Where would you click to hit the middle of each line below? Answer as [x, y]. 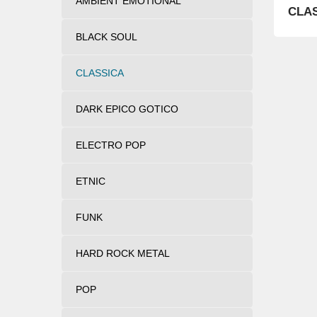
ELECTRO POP [111, 145]
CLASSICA [100, 73]
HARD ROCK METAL [123, 253]
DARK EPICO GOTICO [127, 109]
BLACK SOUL [106, 36]
